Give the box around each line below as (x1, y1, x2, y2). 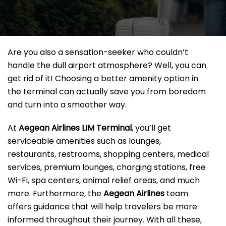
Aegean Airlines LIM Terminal (19, 122, 132, 134)
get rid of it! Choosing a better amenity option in (8, 73, 198, 85)
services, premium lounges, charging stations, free (8, 161, 206, 174)
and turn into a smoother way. (8, 99, 129, 111)
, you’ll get (132, 122, 171, 134)
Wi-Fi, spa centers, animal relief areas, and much (8, 175, 200, 187)
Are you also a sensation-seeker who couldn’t (8, 46, 188, 59)
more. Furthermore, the (8, 188, 103, 200)
